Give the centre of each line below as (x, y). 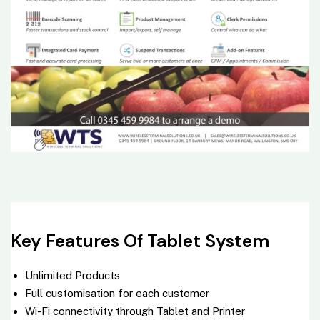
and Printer (217, 311)
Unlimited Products (72, 276)
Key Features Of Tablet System (140, 241)
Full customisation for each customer (117, 294)
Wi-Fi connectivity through (91, 311)
